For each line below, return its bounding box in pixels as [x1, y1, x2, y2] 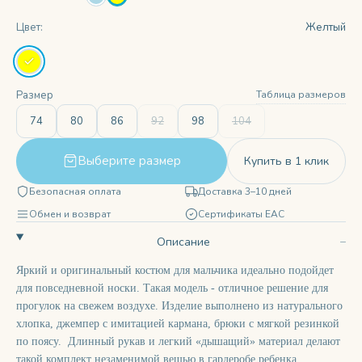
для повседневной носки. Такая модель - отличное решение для [16, 281, 328, 294]
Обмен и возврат [29, 207, 111, 221]
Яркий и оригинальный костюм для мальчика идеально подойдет [16, 263, 334, 276]
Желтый [305, 19, 346, 35]
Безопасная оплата [29, 184, 121, 198]
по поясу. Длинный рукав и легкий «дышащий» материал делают [16, 335, 340, 347]
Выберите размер [77, 152, 181, 169]
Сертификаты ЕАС [198, 207, 284, 221]
